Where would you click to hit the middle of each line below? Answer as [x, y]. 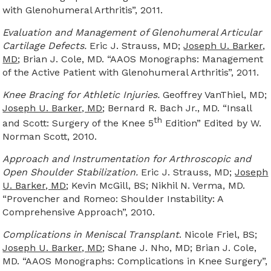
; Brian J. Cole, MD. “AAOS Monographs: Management [141, 59]
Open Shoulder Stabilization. [70, 172]
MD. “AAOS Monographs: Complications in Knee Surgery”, [135, 261]
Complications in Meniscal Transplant [91, 235]
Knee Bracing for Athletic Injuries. [81, 95]
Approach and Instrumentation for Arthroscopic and [127, 159]
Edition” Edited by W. [212, 123]
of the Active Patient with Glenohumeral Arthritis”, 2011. [131, 72]
